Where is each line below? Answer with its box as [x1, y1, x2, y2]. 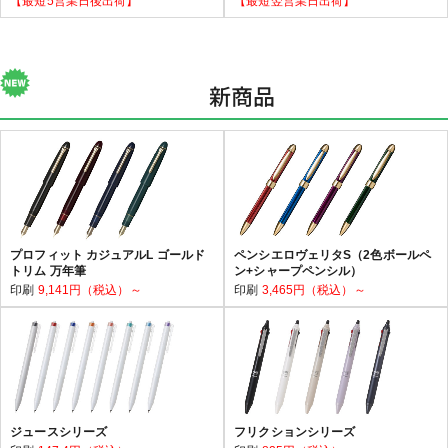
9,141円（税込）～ [37, 282, 142, 297]
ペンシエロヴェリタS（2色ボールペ [234, 247, 431, 262]
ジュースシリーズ [10, 424, 108, 439]
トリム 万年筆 [10, 263, 86, 278]
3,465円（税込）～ [261, 282, 366, 297]
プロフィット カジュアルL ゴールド [10, 247, 206, 262]
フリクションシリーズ [234, 424, 356, 439]
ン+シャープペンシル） [234, 263, 363, 278]
